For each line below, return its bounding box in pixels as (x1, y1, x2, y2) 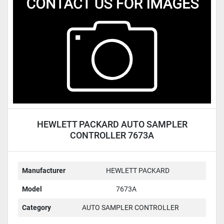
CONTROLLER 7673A (70, 129, 154, 140)
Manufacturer (22, 166, 65, 174)
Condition (15, 15, 49, 25)
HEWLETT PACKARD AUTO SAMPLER (36, 118, 187, 129)
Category (22, 203, 51, 211)
